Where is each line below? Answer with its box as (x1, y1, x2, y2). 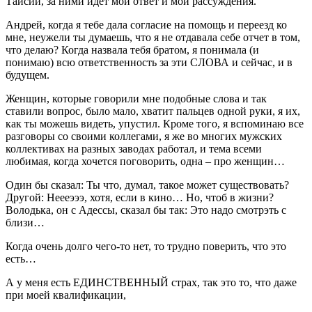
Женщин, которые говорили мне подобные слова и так (6, 92, 267, 104)
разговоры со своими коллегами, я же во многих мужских (6, 130, 282, 142)
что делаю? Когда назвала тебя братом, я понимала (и (6, 43, 259, 56)
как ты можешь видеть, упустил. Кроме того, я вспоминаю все (6, 117, 304, 130)
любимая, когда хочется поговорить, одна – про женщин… (6, 155, 285, 167)
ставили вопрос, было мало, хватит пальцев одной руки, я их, (6, 104, 300, 117)
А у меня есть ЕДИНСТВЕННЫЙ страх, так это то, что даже (6, 276, 297, 288)
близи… (6, 216, 45, 228)
